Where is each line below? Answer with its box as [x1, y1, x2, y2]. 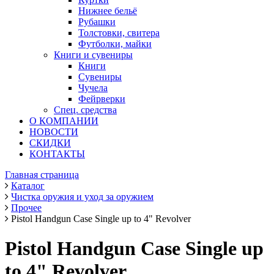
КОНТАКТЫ [29, 149, 85, 159]
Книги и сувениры [54, 50, 133, 60]
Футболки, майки [78, 39, 152, 49]
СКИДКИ [29, 138, 71, 148]
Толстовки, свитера [78, 28, 160, 38]
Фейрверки [78, 94, 125, 104]
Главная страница [5, 169, 79, 180]
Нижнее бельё [78, 6, 137, 16]
